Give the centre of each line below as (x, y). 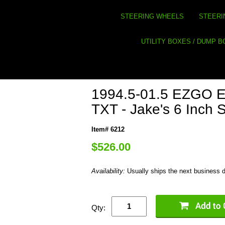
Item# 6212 (108, 129)
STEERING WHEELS (152, 16)
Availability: (109, 171)
